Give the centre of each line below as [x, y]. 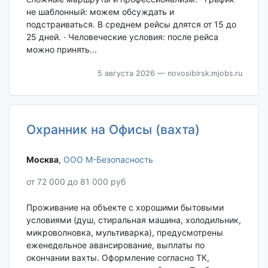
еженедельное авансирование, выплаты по [115, 245]
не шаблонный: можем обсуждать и [100, 11]
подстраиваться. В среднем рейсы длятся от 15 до [131, 24]
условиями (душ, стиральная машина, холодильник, [133, 220]
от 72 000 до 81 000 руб [76, 182]
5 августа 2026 [126, 73]
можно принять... [61, 49]
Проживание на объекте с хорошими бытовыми [125, 208]
